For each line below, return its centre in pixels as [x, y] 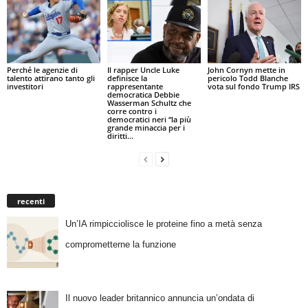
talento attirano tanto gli [51, 78]
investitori [25, 86]
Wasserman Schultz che [149, 102]
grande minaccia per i [146, 127]
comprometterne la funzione [120, 244]
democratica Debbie [143, 94]
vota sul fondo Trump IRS [253, 86]
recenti [31, 201]
